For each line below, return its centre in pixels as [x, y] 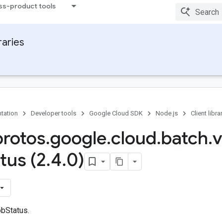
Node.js [167, 113]
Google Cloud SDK [116, 113]
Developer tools [54, 113]
